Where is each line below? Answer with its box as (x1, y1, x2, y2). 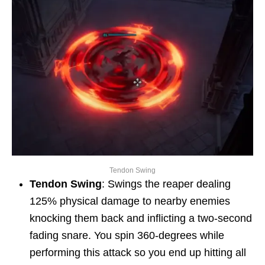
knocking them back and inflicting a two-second (30, 212, 252, 225)
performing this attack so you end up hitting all (30, 247, 246, 259)
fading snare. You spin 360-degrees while (30, 230, 224, 242)
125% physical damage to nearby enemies (30, 195, 230, 208)
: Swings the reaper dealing (102, 178, 231, 190)
